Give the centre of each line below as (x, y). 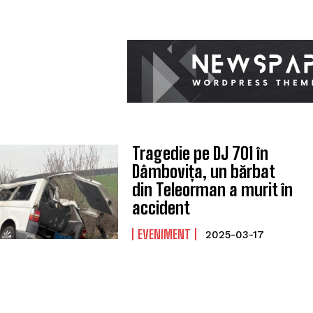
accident (161, 208)
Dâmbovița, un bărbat (203, 172)
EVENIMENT (164, 234)
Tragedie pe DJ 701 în (200, 153)
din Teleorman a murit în (212, 190)
